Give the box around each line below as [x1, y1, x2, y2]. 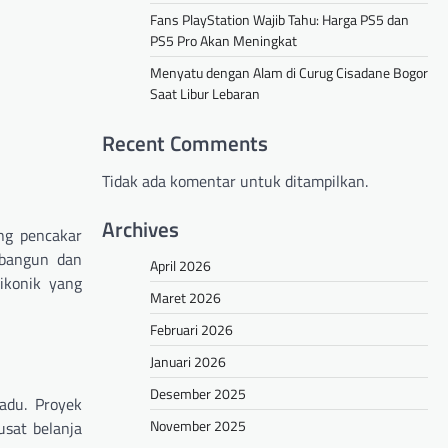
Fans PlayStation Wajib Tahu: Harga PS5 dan [150, 9, 409, 31]
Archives [102, 212, 179, 245]
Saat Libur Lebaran [150, 83, 260, 105]
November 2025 [150, 414, 246, 436]
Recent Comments [102, 127, 268, 160]
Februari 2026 [150, 318, 233, 340]
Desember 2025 [150, 382, 246, 404]
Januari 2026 [150, 350, 226, 372]
